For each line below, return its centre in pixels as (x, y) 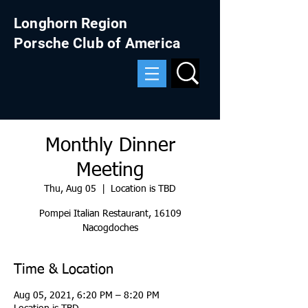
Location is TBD (143, 189)
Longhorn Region (71, 23)
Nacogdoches (110, 228)
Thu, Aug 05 (70, 189)
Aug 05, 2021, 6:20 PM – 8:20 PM (87, 296)
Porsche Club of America (97, 43)
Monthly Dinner (110, 146)
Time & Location (64, 269)
